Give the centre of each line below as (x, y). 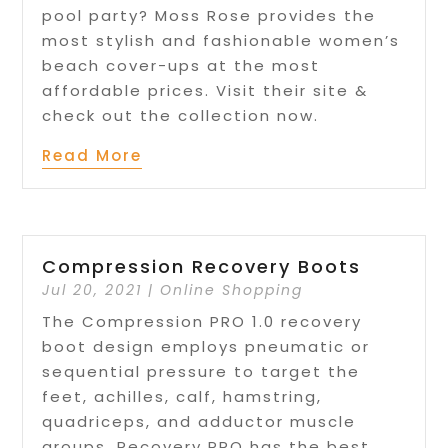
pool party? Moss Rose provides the (209, 15)
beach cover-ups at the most (181, 65)
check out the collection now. (181, 115)
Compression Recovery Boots (202, 267)
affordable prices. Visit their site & (205, 90)
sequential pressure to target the (201, 372)
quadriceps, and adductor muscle (199, 422)
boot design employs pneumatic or (206, 347)
